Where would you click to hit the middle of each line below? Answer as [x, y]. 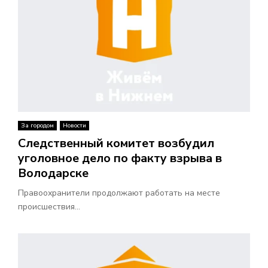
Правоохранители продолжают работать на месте [119, 193]
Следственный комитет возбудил [116, 144]
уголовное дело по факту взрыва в [120, 159]
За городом [37, 126]
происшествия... [49, 207]
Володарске [53, 173]
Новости [74, 126]
